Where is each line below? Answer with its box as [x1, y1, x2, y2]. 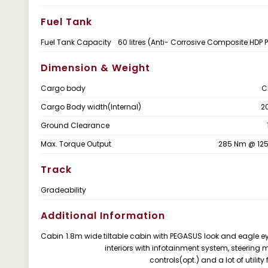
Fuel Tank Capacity [41, 37, 111, 47]
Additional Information [41, 209, 165, 223]
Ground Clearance [41, 120, 109, 130]
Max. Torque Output [41, 139, 111, 149]
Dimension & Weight [41, 61, 150, 75]
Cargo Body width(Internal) [41, 102, 141, 112]
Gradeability [41, 185, 86, 195]
